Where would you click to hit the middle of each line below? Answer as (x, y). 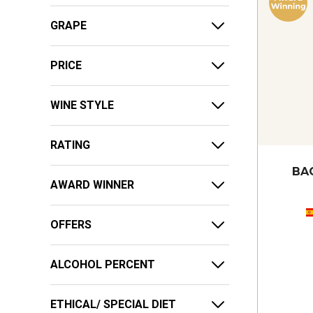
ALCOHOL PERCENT (103, 264)
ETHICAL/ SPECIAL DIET (113, 304)
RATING (70, 145)
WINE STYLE (82, 105)
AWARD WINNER (92, 184)
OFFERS (71, 224)
